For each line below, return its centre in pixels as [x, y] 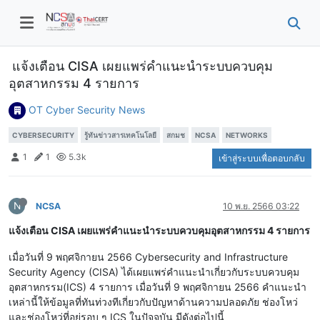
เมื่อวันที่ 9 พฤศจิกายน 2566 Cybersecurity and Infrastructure [148, 256]
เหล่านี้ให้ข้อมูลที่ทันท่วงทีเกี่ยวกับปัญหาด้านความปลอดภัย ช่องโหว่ [153, 301]
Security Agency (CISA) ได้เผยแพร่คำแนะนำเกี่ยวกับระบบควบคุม [154, 271]
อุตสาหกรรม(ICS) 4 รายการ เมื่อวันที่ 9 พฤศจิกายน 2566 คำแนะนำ [157, 286]
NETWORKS [247, 135]
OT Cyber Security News [87, 109]
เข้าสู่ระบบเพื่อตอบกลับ [262, 158]
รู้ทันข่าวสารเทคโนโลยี [120, 135]
